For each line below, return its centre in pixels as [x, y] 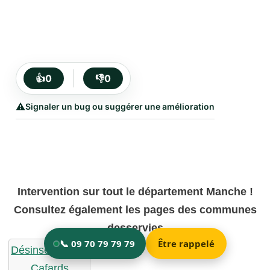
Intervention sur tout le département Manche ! [135, 191]
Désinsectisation [51, 250]
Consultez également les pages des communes [135, 209]
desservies [135, 228]
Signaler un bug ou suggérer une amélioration [120, 106]
